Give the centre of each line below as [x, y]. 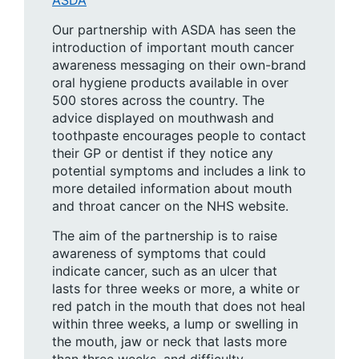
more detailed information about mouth [172, 188]
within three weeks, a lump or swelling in [175, 323]
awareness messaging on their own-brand [179, 65]
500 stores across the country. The [158, 100]
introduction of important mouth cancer [173, 47]
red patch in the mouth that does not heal [179, 306]
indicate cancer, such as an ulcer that [165, 270]
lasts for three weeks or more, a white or [176, 288]
